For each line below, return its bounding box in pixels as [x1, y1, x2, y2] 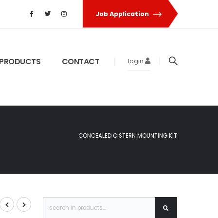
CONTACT [61, 56, 100, 68]
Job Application [95, 10, 151, 18]
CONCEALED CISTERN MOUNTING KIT [78, 132, 177, 140]
